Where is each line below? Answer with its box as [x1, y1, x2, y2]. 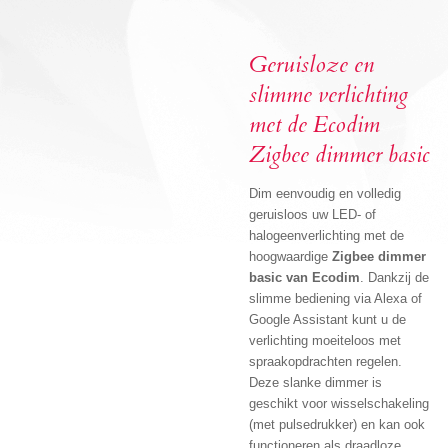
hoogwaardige [249, 249, 332, 265]
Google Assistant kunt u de [249, 312, 406, 328]
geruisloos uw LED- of [249, 207, 376, 223]
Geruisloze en [249, 50, 374, 81]
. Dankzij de [360, 270, 429, 286]
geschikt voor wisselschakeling [249, 396, 429, 412]
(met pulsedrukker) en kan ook [249, 417, 425, 433]
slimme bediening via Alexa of [249, 291, 422, 307]
